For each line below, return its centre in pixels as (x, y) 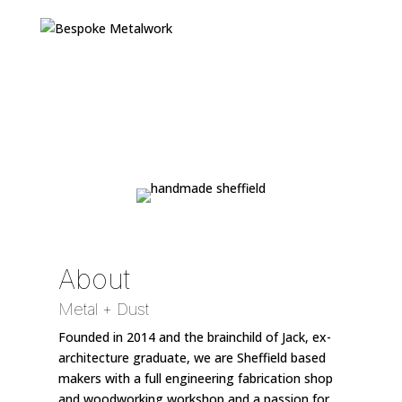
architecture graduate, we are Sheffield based (192, 358)
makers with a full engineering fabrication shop (195, 378)
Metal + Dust (103, 309)
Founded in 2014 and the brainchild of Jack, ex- (194, 337)
